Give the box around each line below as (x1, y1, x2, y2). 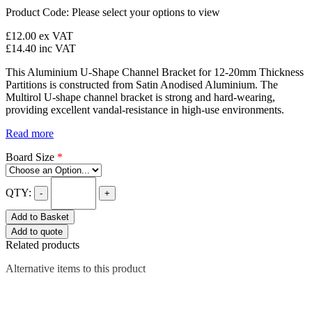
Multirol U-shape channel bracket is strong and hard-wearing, (6, 91, 275, 103)
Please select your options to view (72, 6, 220, 18)
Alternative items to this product (6, 263, 146, 274)
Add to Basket (11, 212, 69, 222)
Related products (6, 239, 79, 251)
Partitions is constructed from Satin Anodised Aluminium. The (6, 79, 278, 91)
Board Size (6, 151, 57, 163)
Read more (6, 127, 54, 139)
